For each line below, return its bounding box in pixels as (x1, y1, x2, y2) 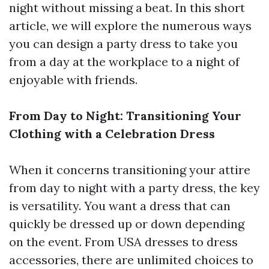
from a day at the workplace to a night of (9, 53, 240, 69)
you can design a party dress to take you (9, 35, 238, 51)
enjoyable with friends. (9, 71, 138, 87)
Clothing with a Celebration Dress (9, 125, 215, 141)
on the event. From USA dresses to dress (9, 234, 238, 249)
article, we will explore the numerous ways (9, 17, 252, 33)
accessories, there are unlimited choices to (9, 252, 253, 267)
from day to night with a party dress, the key (9, 180, 260, 195)
